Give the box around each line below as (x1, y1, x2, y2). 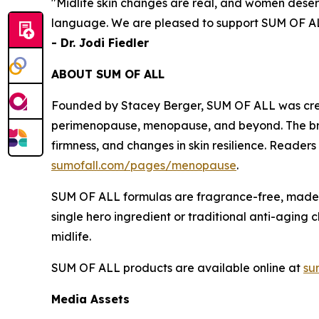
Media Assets (51, 291, 130, 306)
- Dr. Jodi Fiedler (51, 35, 149, 50)
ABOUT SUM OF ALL (51, 66, 164, 81)
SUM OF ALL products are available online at (51, 260, 303, 275)
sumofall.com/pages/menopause (51, 157, 236, 172)
